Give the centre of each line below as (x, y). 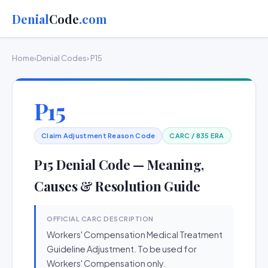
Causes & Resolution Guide (117, 186)
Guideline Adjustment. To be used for (122, 249)
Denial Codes (62, 58)
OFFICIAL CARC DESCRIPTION (100, 219)
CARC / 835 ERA (197, 135)
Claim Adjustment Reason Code (98, 135)
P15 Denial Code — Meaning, (119, 165)
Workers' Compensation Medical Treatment (135, 234)
